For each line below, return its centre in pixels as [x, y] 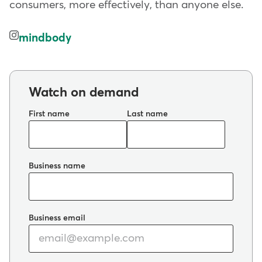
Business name [57, 166]
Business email [57, 218]
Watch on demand [84, 93]
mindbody [45, 38]
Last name [147, 114]
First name [49, 114]
